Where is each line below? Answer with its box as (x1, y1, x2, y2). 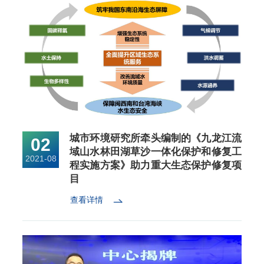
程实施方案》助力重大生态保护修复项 (70, 160, 242, 171)
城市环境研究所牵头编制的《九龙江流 (70, 133, 242, 144)
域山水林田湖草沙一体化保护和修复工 (70, 146, 242, 158)
